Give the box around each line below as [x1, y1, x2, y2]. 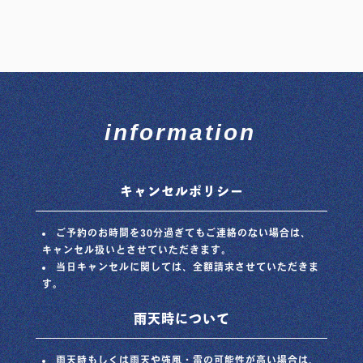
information [105, 119, 256, 145]
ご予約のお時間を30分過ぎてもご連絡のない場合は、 [56, 227, 311, 237]
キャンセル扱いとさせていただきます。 [42, 244, 232, 254]
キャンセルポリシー [119, 184, 244, 198]
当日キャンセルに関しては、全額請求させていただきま [56, 261, 319, 271]
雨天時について [133, 311, 230, 325]
